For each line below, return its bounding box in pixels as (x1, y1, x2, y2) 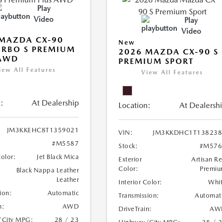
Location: (118, 101, 151, 110)
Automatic (47, 189, 79, 197)
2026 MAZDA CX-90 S (118, 47, 219, 56)
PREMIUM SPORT (118, 56, 194, 66)
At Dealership (32, 98, 79, 108)
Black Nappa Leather (16, 166, 79, 174)
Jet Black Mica (37, 153, 79, 161)
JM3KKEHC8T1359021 (6, 126, 79, 134)
